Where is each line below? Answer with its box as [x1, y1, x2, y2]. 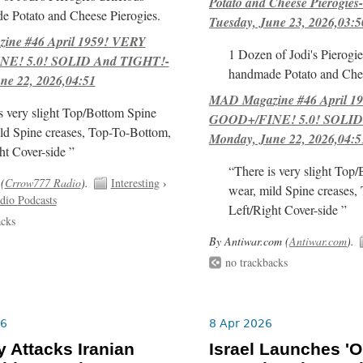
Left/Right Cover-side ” [228, 200, 348, 219]
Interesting [110, 174, 160, 190]
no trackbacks [224, 254, 288, 270]
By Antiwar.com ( [208, 233, 289, 249]
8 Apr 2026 [208, 316, 272, 330]
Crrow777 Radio [4, 174, 81, 190]
